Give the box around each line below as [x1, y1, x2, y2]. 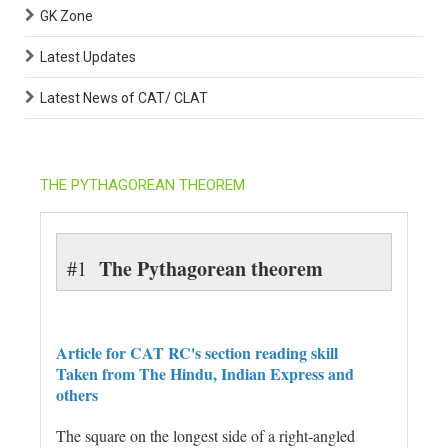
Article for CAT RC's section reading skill [56, 340, 338, 364]
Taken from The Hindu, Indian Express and [56, 361, 354, 385]
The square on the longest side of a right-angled [56, 424, 355, 446]
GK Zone [40, 7, 93, 24]
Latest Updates [40, 48, 136, 65]
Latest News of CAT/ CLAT [40, 89, 208, 106]
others [56, 382, 98, 406]
